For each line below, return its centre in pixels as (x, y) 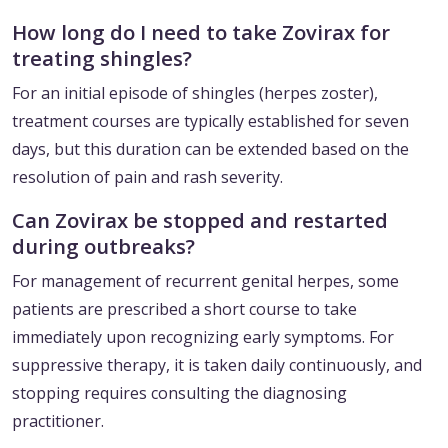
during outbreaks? (103, 246)
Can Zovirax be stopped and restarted (200, 220)
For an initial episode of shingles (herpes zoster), (195, 93)
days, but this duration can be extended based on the (210, 149)
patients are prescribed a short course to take (184, 309)
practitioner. (58, 421)
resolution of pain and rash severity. (147, 177)
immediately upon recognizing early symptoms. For (203, 337)
